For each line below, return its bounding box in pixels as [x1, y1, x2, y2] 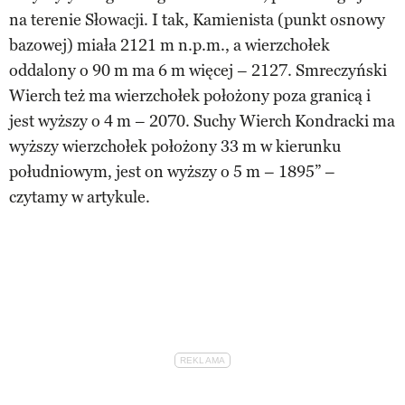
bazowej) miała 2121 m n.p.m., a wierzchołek [9, 34, 330, 55]
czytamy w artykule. [9, 186, 150, 207]
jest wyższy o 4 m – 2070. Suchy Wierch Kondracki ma [9, 110, 395, 131]
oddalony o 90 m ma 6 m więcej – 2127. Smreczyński [9, 60, 387, 80]
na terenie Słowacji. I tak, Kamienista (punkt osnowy [9, 9, 385, 30]
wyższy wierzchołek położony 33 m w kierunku [9, 136, 341, 156]
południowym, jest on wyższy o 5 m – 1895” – [9, 161, 335, 182]
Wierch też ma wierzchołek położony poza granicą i [9, 85, 371, 106]
